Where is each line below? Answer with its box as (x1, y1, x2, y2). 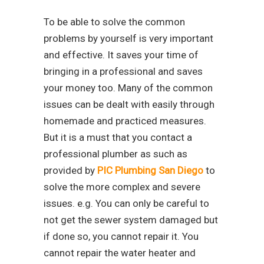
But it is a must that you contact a (44, 131, 192, 144)
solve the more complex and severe (44, 181, 200, 193)
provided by (44, 164, 97, 177)
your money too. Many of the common (44, 82, 213, 94)
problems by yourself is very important (44, 32, 213, 45)
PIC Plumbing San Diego (97, 164, 203, 177)
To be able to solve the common (44, 16, 185, 28)
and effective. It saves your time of (44, 49, 199, 61)
